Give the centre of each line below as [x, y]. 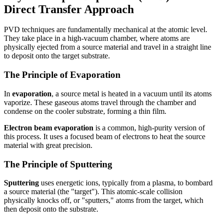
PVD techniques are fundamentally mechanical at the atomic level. [106, 30]
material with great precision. [48, 145]
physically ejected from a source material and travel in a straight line [108, 47]
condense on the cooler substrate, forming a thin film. [85, 111]
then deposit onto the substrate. [51, 209]
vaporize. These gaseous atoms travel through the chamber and [100, 102]
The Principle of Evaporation [62, 75]
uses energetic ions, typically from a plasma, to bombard [126, 183]
